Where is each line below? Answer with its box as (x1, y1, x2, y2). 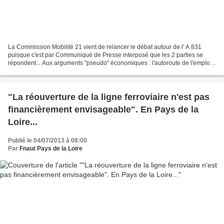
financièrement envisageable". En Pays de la (8, 104, 198, 114)
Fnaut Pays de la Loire (19, 144, 82, 152)
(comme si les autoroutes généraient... (8, 67, 111, 74)
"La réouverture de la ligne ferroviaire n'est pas (8, 91, 209, 102)
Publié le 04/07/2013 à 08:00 (8, 136, 87, 144)
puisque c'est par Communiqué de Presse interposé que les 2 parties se (8, 51, 203, 58)
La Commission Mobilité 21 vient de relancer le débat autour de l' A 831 (8, 43, 201, 50)
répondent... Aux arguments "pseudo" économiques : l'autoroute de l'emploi (8, 59, 211, 66)
